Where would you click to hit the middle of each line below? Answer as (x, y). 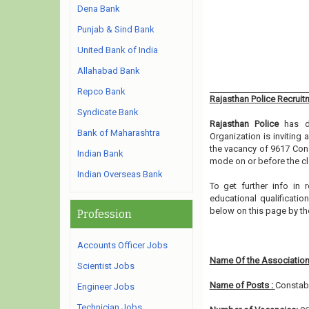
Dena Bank (99, 9)
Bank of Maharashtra (119, 133)
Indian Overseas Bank (120, 174)
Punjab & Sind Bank (116, 29)
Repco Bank (101, 91)
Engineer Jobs (106, 287)
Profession (104, 214)
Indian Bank (100, 153)
